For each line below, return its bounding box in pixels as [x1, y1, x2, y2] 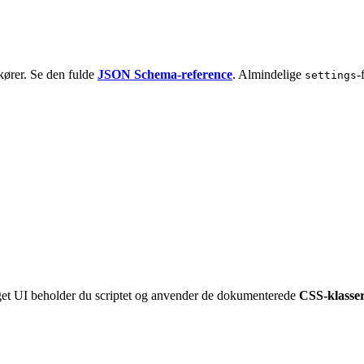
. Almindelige [232, 67, 305, 81]
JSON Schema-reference [97, 67, 232, 81]
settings [305, 68, 357, 81]
